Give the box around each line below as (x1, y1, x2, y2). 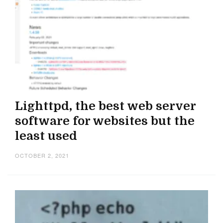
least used (15, 129, 77, 143)
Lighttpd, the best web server (15, 99, 196, 113)
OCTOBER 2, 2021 (15, 151, 69, 160)
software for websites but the (15, 114, 195, 128)
